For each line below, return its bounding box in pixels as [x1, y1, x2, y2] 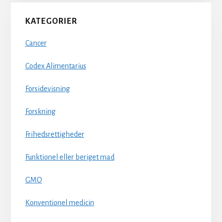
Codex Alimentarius [25, 62, 86, 70]
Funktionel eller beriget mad [25, 153, 114, 162]
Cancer [25, 39, 47, 48]
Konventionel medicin [25, 199, 94, 207]
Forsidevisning [25, 85, 70, 93]
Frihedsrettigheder [25, 130, 84, 139]
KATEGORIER [25, 17, 77, 26]
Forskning [25, 108, 55, 116]
